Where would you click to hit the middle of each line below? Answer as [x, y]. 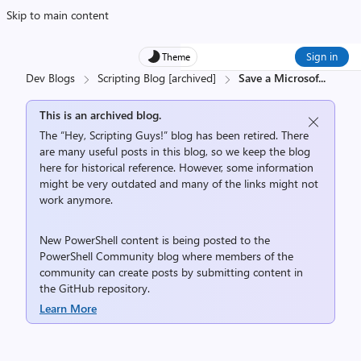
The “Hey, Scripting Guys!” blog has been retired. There [174, 135]
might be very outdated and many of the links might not [179, 183]
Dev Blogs [50, 78]
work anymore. [76, 199]
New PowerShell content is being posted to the [155, 240]
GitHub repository [103, 288]
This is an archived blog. [100, 115]
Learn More [68, 308]
